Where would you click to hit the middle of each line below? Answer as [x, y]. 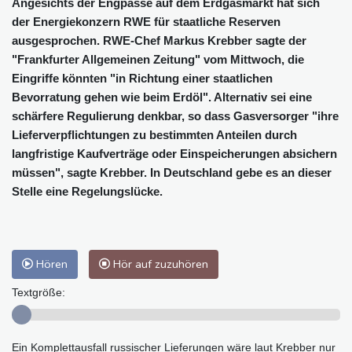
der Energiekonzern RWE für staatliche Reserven [146, 21]
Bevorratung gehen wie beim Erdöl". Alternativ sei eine [162, 97]
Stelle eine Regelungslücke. [87, 191]
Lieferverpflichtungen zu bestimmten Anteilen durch [154, 134]
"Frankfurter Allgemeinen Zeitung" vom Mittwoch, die [158, 59]
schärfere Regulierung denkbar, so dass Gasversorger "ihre [175, 115]
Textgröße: [38, 292]
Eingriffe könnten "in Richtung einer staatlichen [142, 78]
